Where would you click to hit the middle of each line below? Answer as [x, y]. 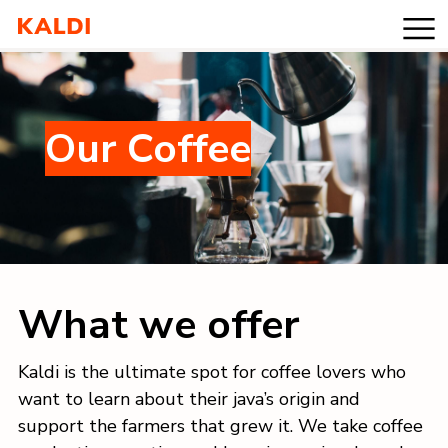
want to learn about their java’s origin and [189, 398]
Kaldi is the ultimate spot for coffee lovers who [212, 371]
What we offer [158, 324]
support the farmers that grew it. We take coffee [220, 425]
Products [57, 79]
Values [47, 142]
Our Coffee [148, 148]
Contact [52, 268]
